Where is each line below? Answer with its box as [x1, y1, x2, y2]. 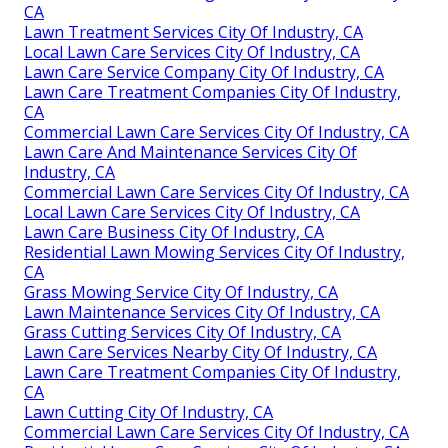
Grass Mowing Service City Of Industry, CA [24, 281, 338, 304]
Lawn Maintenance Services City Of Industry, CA [24, 301, 380, 324]
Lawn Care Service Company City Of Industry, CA [24, 61, 384, 84]
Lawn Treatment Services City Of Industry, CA [24, 21, 363, 44]
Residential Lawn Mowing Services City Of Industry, [24, 241, 405, 264]
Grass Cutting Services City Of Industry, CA [24, 321, 341, 344]
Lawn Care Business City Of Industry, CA [24, 221, 324, 244]
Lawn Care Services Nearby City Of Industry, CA [24, 341, 377, 364]
